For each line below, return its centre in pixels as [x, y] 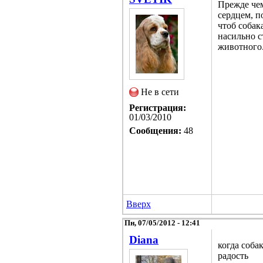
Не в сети [160, 92]
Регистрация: [158, 107]
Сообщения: [155, 130]
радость [233, 255]
